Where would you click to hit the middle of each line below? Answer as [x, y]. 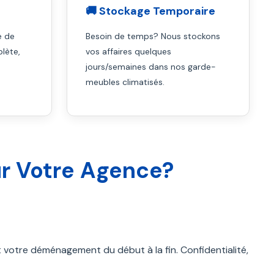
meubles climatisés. [125, 82]
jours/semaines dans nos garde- [151, 67]
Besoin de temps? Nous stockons [153, 36]
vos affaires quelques [129, 51]
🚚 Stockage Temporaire [151, 11]
